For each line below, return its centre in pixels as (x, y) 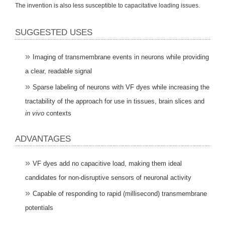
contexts (58, 113)
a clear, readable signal (59, 71)
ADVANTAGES (43, 139)
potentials (39, 207)
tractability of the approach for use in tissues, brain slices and (115, 101)
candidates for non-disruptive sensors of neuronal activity (108, 177)
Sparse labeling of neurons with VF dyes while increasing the (121, 87)
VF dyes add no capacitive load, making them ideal (107, 163)
